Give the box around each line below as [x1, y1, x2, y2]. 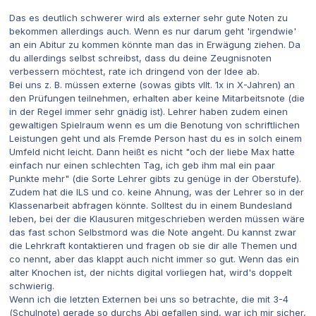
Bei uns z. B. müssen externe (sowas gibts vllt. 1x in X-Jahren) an [9, 78, 295, 90]
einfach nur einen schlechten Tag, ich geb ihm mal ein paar [9, 159, 275, 171]
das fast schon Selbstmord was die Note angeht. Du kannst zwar [9, 226, 296, 238]
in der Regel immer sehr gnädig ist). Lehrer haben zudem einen [9, 105, 288, 117]
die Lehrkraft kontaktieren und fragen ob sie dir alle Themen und [9, 239, 297, 251]
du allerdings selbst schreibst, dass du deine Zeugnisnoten [9, 51, 272, 63]
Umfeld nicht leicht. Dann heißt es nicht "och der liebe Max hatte [9, 145, 295, 157]
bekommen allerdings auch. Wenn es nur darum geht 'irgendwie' [9, 25, 296, 37]
